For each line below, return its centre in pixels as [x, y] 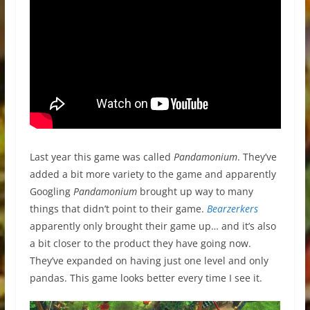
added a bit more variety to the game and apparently [153, 174]
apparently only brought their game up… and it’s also [153, 226]
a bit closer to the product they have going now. [140, 243]
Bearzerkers [232, 209]
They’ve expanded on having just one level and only [149, 261]
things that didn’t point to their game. [118, 209]
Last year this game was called [101, 157]
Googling [51, 191]
